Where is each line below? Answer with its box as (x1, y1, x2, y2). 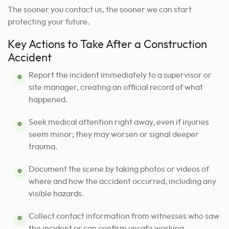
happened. (29, 95, 68, 104)
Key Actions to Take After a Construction (8, 39, 207, 50)
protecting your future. (8, 17, 90, 26)
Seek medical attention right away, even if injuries (29, 118, 209, 126)
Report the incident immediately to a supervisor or (29, 71, 212, 79)
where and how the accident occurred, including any (29, 177, 216, 186)
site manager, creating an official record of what (29, 83, 203, 91)
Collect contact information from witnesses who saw (29, 212, 219, 220)
